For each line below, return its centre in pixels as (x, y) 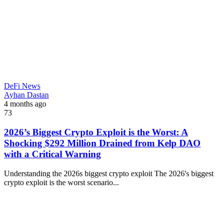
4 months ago (25, 104)
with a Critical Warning (53, 154)
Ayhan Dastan (26, 95)
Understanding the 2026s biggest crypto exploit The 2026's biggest (109, 173)
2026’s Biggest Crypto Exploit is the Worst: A (96, 132)
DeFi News (22, 86)
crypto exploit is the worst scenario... (61, 182)
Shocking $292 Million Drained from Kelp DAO (102, 143)
